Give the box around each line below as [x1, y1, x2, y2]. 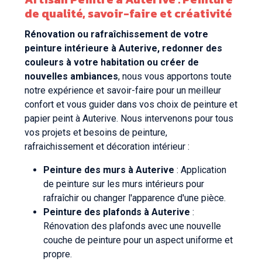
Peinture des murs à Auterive [43, 164, 174, 175]
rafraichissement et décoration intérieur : [25, 140, 189, 152]
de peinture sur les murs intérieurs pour [43, 178, 204, 189]
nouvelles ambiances [25, 70, 118, 82]
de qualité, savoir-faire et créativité [25, 4, 232, 22]
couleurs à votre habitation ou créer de [25, 56, 199, 68]
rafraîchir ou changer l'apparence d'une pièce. [43, 192, 226, 204]
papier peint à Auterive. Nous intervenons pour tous [25, 112, 233, 124]
